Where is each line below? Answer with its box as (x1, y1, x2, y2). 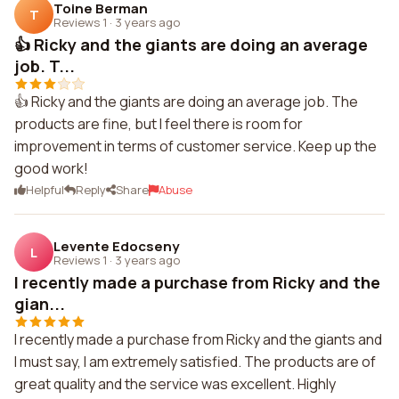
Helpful (26, 182, 64, 198)
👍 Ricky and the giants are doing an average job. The (14, 92, 358, 111)
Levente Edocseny (53, 236, 179, 256)
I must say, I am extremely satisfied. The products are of (14, 352, 376, 371)
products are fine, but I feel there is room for (14, 114, 303, 134)
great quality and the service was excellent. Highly (14, 374, 336, 394)
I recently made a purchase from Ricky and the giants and (14, 330, 382, 349)
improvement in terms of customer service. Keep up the (14, 136, 377, 156)
